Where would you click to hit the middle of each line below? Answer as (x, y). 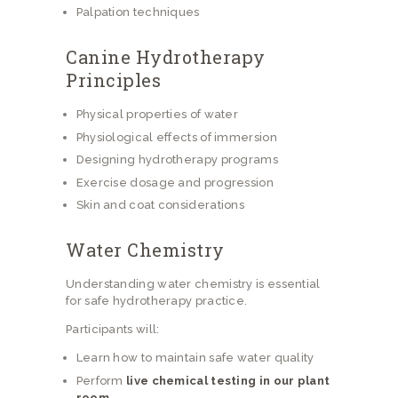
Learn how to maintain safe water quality (195, 358)
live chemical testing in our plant (228, 380)
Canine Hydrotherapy (166, 57)
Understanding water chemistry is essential (193, 284)
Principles (113, 80)
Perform (101, 380)
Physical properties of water (157, 115)
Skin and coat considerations (160, 205)
